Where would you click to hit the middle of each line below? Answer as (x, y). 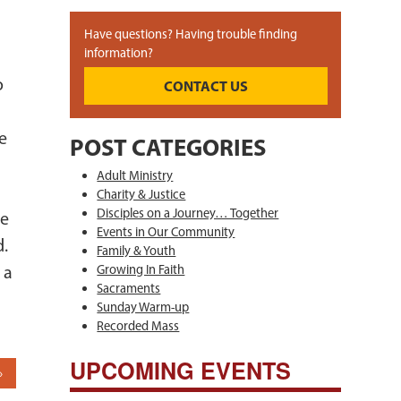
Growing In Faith (141, 270)
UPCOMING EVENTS (181, 371)
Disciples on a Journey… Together (188, 213)
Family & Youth (137, 251)
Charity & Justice (141, 195)
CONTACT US (205, 86)
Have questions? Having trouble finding (190, 34)
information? (118, 52)
